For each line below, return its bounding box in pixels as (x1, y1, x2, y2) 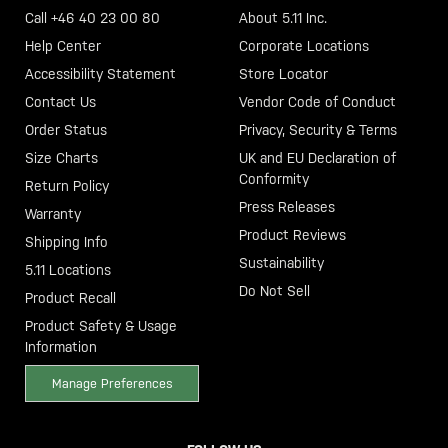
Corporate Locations (239, 37, 369, 54)
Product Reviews (239, 226, 346, 243)
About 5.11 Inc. (239, 9, 327, 26)
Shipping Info (25, 233, 108, 250)
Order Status (25, 121, 107, 138)
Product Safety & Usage (25, 317, 177, 334)
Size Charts (25, 149, 98, 166)
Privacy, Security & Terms (239, 121, 397, 138)
